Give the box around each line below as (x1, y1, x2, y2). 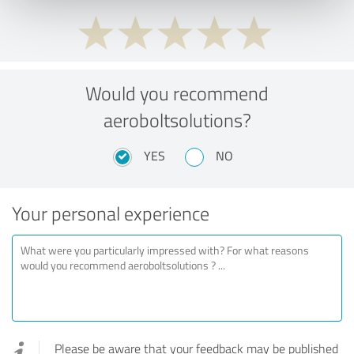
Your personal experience (12, 199, 209, 226)
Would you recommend (85, 79, 269, 106)
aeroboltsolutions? (103, 106, 251, 133)
